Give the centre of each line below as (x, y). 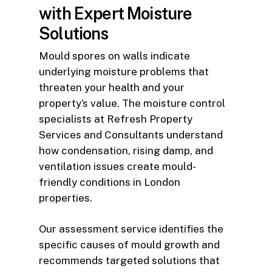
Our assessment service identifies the (131, 229)
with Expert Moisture (116, 13)
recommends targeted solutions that (129, 261)
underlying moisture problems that (124, 71)
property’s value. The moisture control (132, 103)
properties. (66, 198)
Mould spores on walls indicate (114, 56)
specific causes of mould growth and (129, 245)
